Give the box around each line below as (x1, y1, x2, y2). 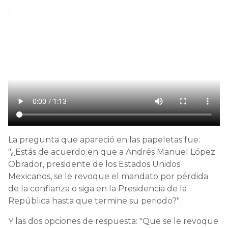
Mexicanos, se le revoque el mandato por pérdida (8, 171, 208, 181)
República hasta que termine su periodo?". (8, 195, 181, 206)
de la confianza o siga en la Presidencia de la (8, 183, 187, 193)
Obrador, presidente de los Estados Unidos (8, 159, 180, 169)
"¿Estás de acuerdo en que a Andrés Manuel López (8, 147, 215, 157)
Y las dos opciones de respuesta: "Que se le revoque (8, 216, 218, 226)
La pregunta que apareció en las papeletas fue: (8, 134, 200, 145)
